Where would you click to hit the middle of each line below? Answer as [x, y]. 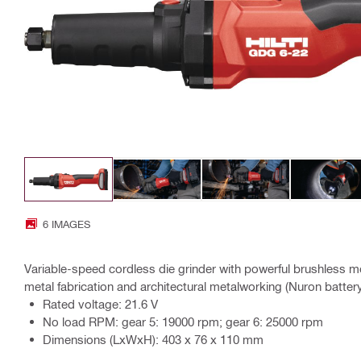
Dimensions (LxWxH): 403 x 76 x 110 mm [153, 339]
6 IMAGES [66, 223]
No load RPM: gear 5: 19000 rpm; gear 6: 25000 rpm [183, 321]
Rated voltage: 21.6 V [100, 303]
